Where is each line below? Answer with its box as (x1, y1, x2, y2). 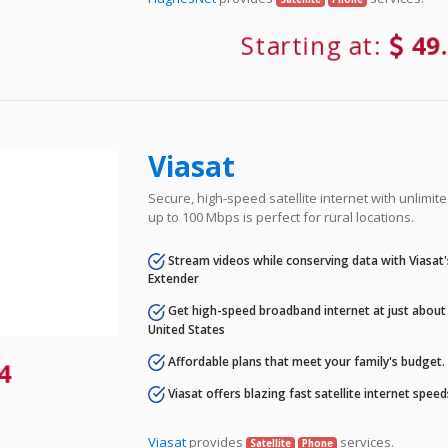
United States (148, 320, 226, 338)
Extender (148, 270, 200, 288)
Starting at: (242, 29, 389, 63)
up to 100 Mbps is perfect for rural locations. (148, 208, 415, 227)
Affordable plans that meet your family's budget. (165, 352, 446, 370)
